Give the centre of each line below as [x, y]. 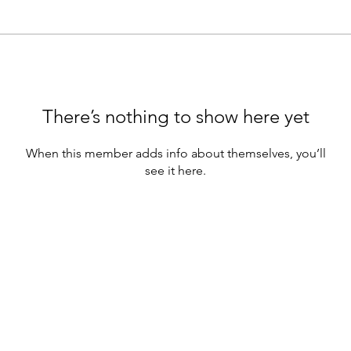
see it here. [175, 170]
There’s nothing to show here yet [175, 116]
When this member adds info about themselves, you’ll [175, 153]
